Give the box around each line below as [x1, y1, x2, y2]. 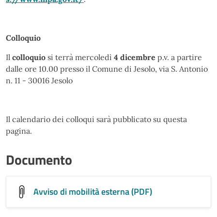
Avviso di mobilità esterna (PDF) [33, 185, 152, 198]
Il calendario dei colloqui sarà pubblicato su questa [6, 114, 187, 124]
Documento [6, 149, 72, 170]
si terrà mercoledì [46, 52, 114, 62]
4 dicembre [114, 52, 155, 62]
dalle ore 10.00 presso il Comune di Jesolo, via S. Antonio [6, 64, 208, 74]
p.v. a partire [155, 52, 202, 62]
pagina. [6, 126, 32, 136]
